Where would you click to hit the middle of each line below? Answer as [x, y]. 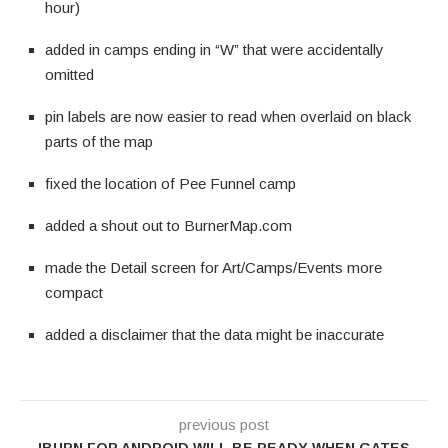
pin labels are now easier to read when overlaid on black [228, 116]
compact [74, 292]
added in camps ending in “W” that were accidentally [214, 49]
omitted [69, 74]
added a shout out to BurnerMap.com [168, 225]
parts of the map [99, 141]
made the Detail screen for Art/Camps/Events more [213, 267]
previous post [224, 424]
